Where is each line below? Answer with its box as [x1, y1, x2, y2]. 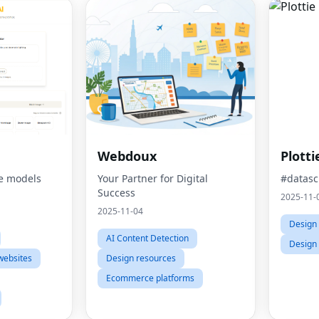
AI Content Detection [106, 232, 189, 244]
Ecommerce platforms [106, 272, 194, 284]
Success [98, 186, 135, 199]
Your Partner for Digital [98, 172, 208, 185]
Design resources [106, 252, 176, 264]
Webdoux [98, 147, 157, 164]
